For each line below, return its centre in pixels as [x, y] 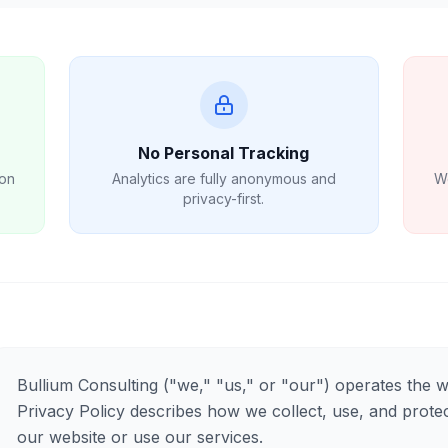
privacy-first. [224, 198]
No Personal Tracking [224, 153]
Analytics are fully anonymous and [223, 178]
